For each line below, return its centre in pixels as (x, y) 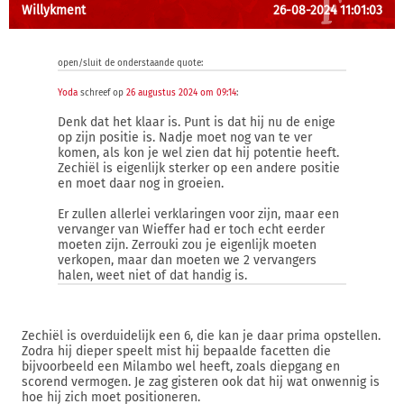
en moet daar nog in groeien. (141, 184)
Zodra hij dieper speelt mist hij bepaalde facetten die (176, 351)
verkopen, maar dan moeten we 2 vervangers (187, 260)
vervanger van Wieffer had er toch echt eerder (191, 230)
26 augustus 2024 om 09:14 (181, 93)
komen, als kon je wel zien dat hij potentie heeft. (198, 153)
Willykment (54, 10)
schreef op (102, 93)
